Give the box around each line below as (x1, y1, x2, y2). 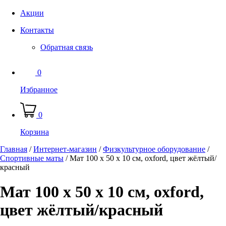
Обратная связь (40, 42, 93, 51)
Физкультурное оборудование (103, 144, 205, 153)
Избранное (20, 85, 58, 94)
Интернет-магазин (33, 144, 97, 153)
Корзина (20, 127, 49, 136)
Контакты (20, 25, 54, 34)
